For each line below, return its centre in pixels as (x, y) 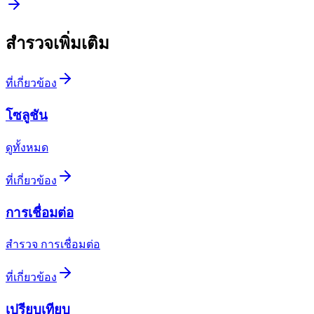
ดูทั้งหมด (27, 147)
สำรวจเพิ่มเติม (57, 43)
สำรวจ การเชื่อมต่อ (53, 245)
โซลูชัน (27, 116)
